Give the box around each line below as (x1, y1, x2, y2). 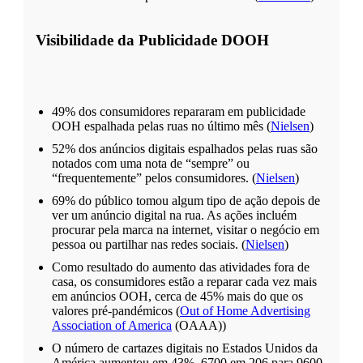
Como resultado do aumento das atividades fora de (52, 260, 310, 274)
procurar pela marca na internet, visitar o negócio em (52, 223, 319, 237)
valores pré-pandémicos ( (52, 304, 180, 318)
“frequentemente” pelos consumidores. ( (52, 171, 256, 185)
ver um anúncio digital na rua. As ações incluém (52, 208, 297, 222)
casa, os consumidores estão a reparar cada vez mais (52, 275, 317, 288)
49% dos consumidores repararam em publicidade (52, 105, 305, 118)
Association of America (52, 318, 172, 332)
